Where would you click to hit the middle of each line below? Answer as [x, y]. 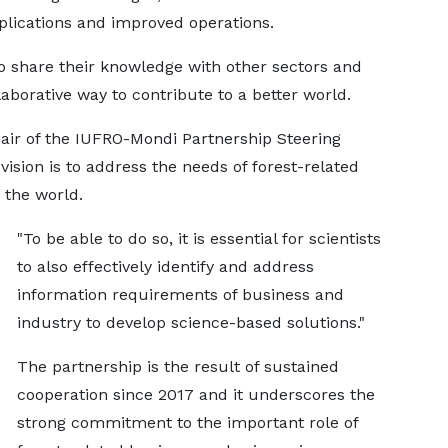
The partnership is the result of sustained [177, 366]
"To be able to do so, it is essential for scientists [198, 238]
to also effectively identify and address [165, 266]
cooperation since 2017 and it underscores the [195, 394]
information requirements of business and [180, 294]
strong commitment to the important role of [187, 422]
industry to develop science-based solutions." [190, 322]
